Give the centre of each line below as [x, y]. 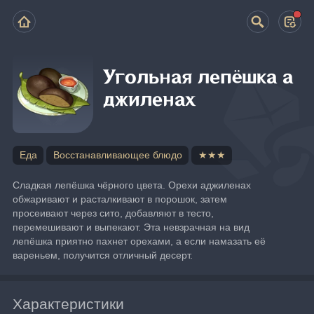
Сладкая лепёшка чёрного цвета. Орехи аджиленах [132, 185]
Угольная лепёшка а [198, 78]
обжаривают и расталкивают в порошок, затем [120, 199]
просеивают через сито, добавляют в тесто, [114, 213]
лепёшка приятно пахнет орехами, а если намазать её [139, 241]
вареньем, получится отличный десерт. [103, 255]
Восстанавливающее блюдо [117, 155]
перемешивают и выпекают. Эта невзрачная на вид [131, 227]
